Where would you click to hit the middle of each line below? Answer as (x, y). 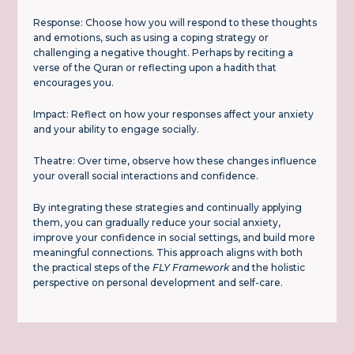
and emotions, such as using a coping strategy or (151, 38)
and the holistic (267, 268)
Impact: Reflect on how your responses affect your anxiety (174, 115)
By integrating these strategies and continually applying (168, 208)
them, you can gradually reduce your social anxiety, (157, 223)
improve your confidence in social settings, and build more (175, 238)
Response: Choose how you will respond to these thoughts (175, 23)
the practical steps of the (93, 268)
